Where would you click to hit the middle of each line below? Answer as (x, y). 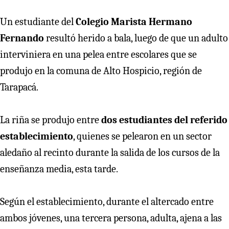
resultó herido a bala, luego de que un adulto (136, 38)
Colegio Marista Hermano (134, 21)
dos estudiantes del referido (164, 120)
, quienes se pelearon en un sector (142, 136)
